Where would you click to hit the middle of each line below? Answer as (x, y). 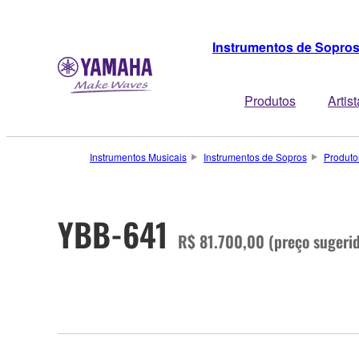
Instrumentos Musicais (138, 157)
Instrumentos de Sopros (255, 157)
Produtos (270, 101)
